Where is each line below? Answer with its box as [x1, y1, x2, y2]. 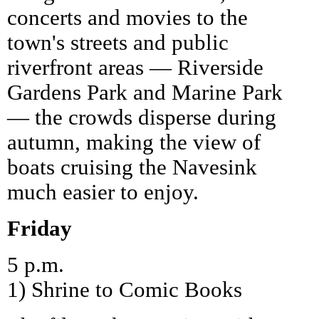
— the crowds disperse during [7, 105, 276, 130]
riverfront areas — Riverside [7, 55, 263, 80]
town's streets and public [7, 30, 229, 55]
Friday [7, 216, 72, 241]
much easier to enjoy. [7, 179, 199, 204]
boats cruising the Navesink [7, 155, 257, 179]
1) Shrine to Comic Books [7, 277, 242, 302]
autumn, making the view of [7, 130, 261, 155]
